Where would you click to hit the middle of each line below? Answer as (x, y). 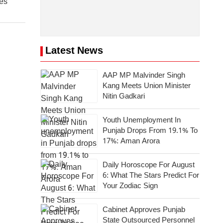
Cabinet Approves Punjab (144, 210)
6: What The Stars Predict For (151, 176)
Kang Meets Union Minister (147, 86)
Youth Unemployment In (142, 120)
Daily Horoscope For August (149, 165)
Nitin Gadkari (124, 97)
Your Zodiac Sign (130, 186)
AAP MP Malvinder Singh (144, 76)
